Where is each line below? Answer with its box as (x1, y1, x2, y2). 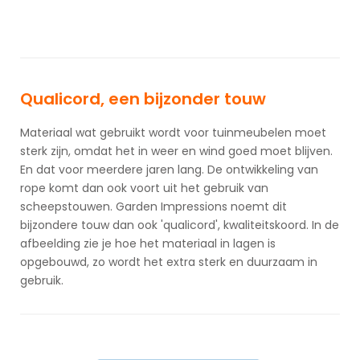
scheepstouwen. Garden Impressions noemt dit (20, 198, 287, 215)
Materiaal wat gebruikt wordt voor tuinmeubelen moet (20, 125, 326, 141)
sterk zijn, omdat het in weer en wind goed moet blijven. (20, 143, 333, 160)
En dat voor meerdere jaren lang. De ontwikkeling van (20, 162, 318, 178)
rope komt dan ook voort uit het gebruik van (20, 180, 268, 197)
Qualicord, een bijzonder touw (20, 88, 266, 111)
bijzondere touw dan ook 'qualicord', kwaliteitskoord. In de (20, 217, 339, 234)
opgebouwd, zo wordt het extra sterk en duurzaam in (20, 254, 317, 271)
